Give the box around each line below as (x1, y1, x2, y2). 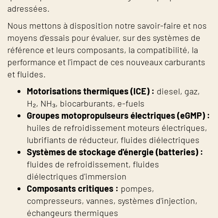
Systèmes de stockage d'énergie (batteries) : (27, 146, 203, 158)
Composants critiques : (27, 183, 119, 194)
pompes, (119, 183, 154, 194)
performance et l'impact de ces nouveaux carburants (7, 56, 205, 68)
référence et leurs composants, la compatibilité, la (7, 44, 198, 55)
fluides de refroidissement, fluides (27, 159, 159, 170)
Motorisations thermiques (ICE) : (27, 86, 155, 97)
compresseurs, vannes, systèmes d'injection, (27, 195, 198, 206)
